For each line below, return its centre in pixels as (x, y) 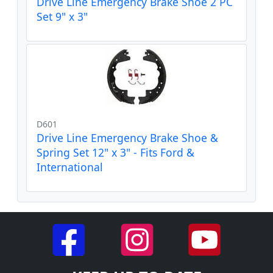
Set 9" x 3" (62, 16)
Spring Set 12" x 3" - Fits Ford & (115, 152)
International (70, 167)
